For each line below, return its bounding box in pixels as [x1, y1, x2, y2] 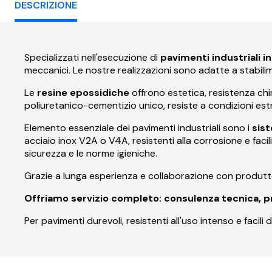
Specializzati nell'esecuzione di [24, 50, 160, 64]
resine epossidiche [37, 86, 129, 99]
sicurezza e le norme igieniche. [24, 146, 157, 160]
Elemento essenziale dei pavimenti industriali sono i [24, 121, 252, 134]
